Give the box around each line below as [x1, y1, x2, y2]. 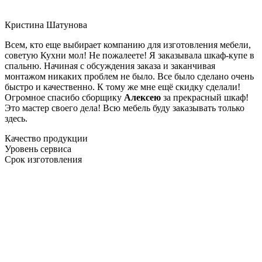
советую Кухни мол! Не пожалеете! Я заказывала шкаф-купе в [5, 50, 254, 60]
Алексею [124, 92, 161, 102]
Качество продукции [5, 133, 88, 143]
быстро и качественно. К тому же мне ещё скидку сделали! [5, 81, 240, 92]
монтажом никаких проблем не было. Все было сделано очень [5, 71, 254, 81]
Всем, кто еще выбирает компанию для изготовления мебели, [5, 39, 251, 50]
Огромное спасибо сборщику [5, 92, 124, 102]
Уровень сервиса [5, 143, 71, 154]
